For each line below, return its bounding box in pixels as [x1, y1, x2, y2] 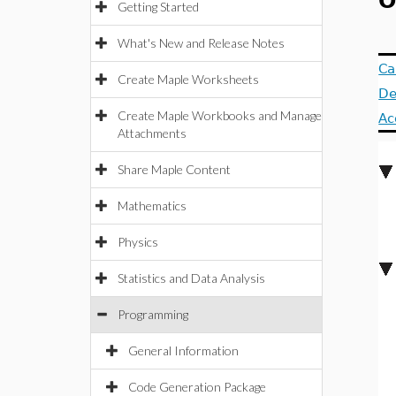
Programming [118, 307, 188, 322]
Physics [118, 234, 158, 249]
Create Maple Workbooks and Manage [118, 108, 322, 123]
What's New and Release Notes [118, 35, 285, 50]
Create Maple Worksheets [118, 72, 259, 87]
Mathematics [118, 198, 187, 213]
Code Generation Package [128, 379, 266, 394]
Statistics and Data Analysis [118, 270, 265, 286]
